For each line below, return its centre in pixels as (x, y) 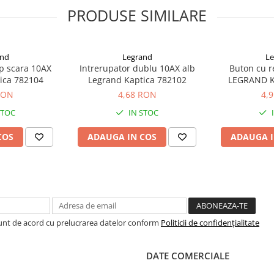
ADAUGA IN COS (122, 137)
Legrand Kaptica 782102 (137, 80)
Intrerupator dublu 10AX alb (137, 68)
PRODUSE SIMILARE (137, 15)
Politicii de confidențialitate (210, 223)
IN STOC (143, 113)
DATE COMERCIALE (188, 256)
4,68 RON (137, 94)
